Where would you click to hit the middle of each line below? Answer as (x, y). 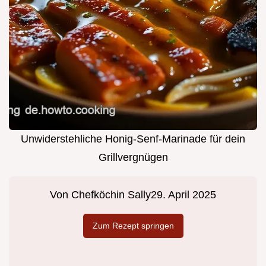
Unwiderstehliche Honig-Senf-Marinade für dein (133, 139)
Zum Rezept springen (133, 226)
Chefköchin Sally (111, 195)
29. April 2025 (183, 195)
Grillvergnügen (133, 158)
